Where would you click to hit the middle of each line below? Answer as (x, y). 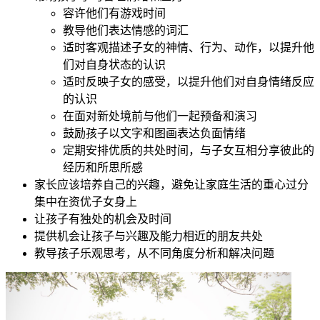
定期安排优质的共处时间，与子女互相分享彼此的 (189, 151)
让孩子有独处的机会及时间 (103, 219)
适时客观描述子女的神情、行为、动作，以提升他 (189, 48)
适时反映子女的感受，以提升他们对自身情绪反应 (189, 82)
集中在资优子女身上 (86, 202)
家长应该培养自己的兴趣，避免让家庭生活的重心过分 (171, 185)
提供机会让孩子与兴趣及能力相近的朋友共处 (149, 236)
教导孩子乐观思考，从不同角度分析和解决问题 (154, 254)
